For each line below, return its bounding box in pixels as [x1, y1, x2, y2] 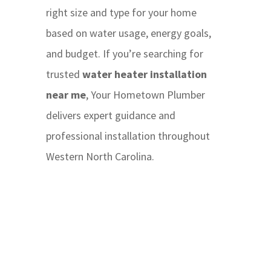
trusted [45, 67, 82, 82]
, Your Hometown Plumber [85, 88, 205, 102]
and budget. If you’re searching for [45, 47, 203, 61]
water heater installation [82, 67, 207, 82]
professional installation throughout [45, 129, 210, 143]
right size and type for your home [45, 5, 197, 20]
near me [45, 88, 86, 102]
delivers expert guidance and [45, 108, 175, 123]
